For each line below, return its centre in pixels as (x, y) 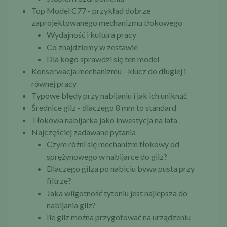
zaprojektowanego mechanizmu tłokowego (107, 23)
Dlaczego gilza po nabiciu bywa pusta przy (121, 169)
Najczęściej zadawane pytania (84, 132)
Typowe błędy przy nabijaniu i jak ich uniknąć (109, 96)
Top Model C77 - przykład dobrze (91, 11)
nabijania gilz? (71, 205)
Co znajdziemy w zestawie (92, 47)
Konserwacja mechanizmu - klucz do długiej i (109, 71)
